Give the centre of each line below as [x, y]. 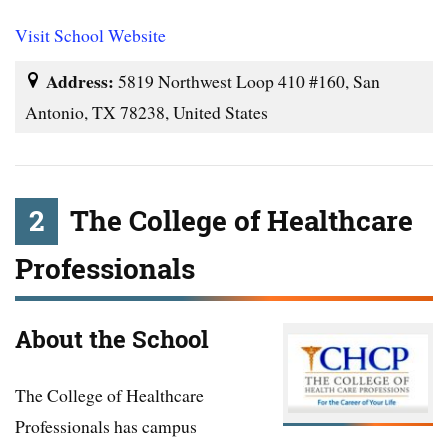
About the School [112, 339]
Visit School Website [90, 34]
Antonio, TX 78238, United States [146, 111]
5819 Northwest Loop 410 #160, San [249, 80]
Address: [82, 80]
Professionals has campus [106, 425]
